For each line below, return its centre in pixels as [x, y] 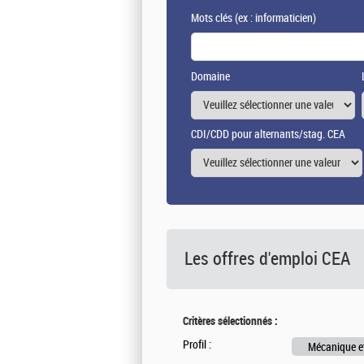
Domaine [210, 77]
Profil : [197, 345]
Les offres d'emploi [253, 259]
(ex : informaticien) [274, 19]
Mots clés [212, 19]
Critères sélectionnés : [230, 321]
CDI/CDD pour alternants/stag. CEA [268, 135]
